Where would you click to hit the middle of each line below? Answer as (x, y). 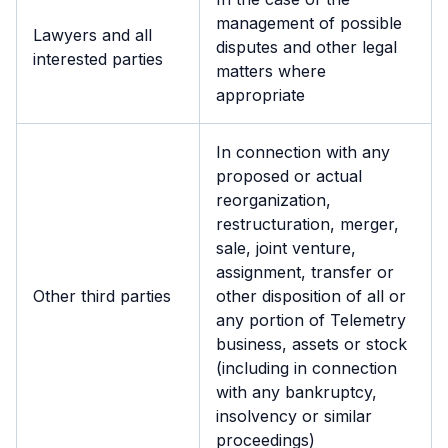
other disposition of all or (311, 296)
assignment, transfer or (305, 272)
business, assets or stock (311, 344)
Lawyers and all (92, 35)
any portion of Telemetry (311, 320)
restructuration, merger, (307, 224)
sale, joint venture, (286, 248)
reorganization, (273, 200)
